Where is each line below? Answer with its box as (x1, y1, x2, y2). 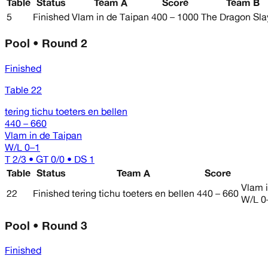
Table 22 (5, 83, 42, 96)
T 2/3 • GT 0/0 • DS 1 (5, 153, 95, 165)
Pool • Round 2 (5, 36, 87, 51)
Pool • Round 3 (5, 218, 87, 233)
